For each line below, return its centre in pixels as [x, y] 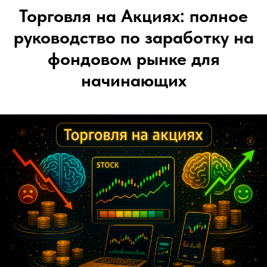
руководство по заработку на [133, 37]
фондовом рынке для [133, 58]
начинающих [133, 80]
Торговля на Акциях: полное [133, 15]
